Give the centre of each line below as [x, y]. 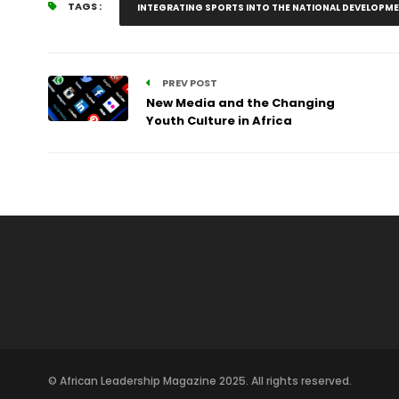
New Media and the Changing [240, 103]
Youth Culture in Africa [219, 121]
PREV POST [188, 83]
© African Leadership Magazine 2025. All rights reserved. [199, 381]
